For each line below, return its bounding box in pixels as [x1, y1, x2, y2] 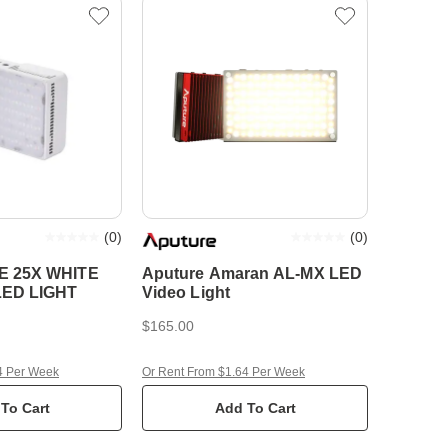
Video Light [142, 284, 230, 301]
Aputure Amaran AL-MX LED [142, 265, 362, 282]
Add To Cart [214, 400, 296, 416]
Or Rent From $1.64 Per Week [142, 365, 305, 379]
